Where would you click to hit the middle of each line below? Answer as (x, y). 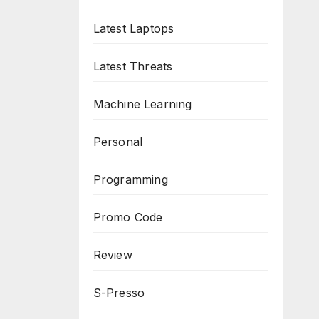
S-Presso (119, 293)
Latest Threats (133, 66)
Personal (118, 142)
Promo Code (128, 217)
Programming (130, 179)
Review (113, 255)
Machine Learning (142, 104)
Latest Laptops (134, 28)
